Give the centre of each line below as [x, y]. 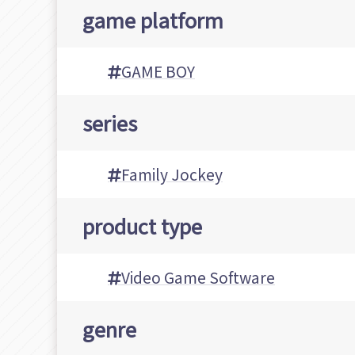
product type [142, 226]
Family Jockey [172, 175]
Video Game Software [198, 278]
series [110, 123]
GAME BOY [158, 72]
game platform [153, 20]
